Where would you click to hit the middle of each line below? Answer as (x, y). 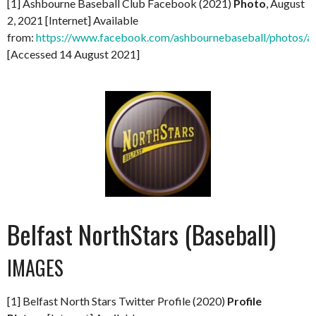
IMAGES (35, 267)
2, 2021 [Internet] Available (73, 20)
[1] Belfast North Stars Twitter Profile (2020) (117, 300)
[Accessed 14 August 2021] (73, 54)
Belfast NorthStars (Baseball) (141, 233)
